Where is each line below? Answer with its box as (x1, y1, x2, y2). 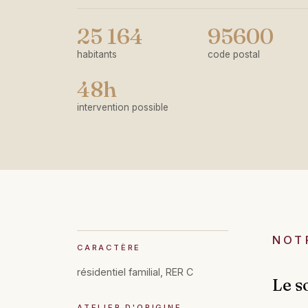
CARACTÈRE (77, 243, 142, 253)
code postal (207, 49, 260, 60)
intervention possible (77, 102, 168, 113)
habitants (77, 49, 117, 60)
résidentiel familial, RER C (77, 265, 193, 278)
